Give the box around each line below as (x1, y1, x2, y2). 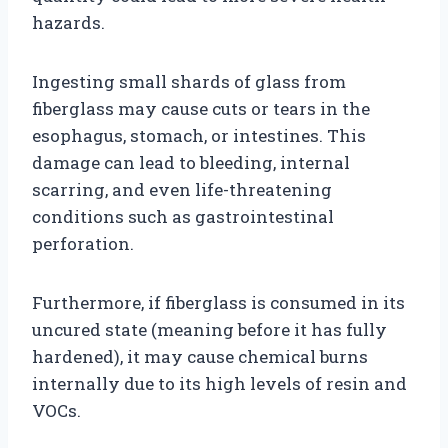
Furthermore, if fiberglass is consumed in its (32, 290, 405, 314)
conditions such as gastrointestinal (32, 204, 334, 228)
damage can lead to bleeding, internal (32, 150, 350, 174)
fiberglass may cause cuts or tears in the (32, 96, 370, 120)
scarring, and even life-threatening (32, 177, 332, 201)
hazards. (32, 10, 105, 34)
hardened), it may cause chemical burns (32, 344, 368, 368)
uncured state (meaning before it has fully (32, 317, 387, 341)
